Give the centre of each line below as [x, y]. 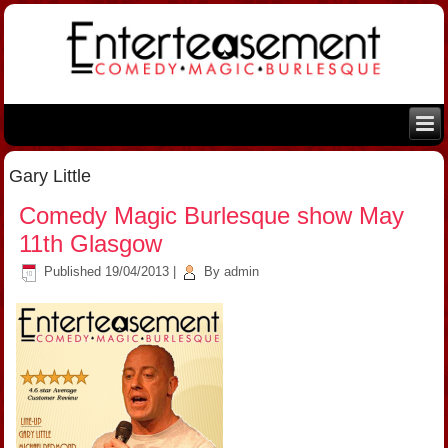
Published [73, 272]
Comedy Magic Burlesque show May [212, 215]
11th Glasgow [91, 243]
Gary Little [50, 175]
